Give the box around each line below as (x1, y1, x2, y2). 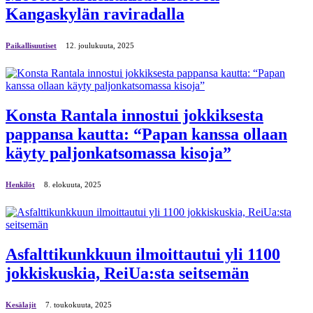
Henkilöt (6, 180, 35, 189)
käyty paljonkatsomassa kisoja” (6, 144, 231, 163)
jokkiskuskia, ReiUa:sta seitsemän (6, 264, 249, 283)
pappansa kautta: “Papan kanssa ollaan (6, 125, 287, 144)
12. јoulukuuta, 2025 (66, 41, 134, 50)
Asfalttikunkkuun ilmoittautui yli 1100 (6, 245, 280, 264)
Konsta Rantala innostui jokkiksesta (6, 106, 263, 125)
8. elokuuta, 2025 (44, 180, 101, 189)
